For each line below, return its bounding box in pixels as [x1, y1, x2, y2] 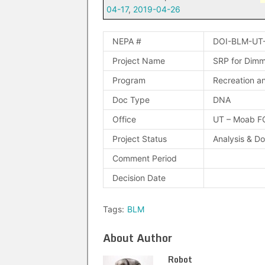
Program [112, 75, 146, 85]
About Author [103, 229, 172, 247]
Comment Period [112, 153, 177, 163]
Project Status [112, 134, 167, 144]
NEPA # [112, 36, 141, 46]
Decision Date [112, 173, 166, 183]
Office [112, 114, 136, 124]
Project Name [112, 56, 165, 66]
